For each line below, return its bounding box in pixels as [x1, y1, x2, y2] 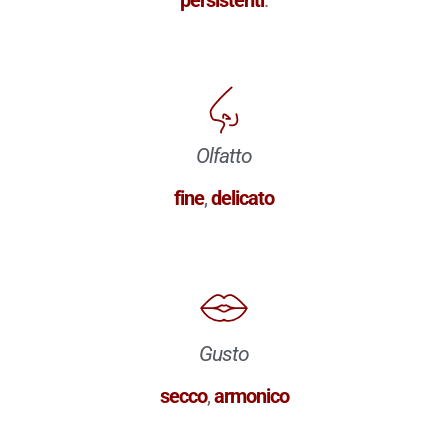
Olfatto [196, 143, 252, 168]
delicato [211, 185, 274, 210]
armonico [213, 383, 289, 408]
